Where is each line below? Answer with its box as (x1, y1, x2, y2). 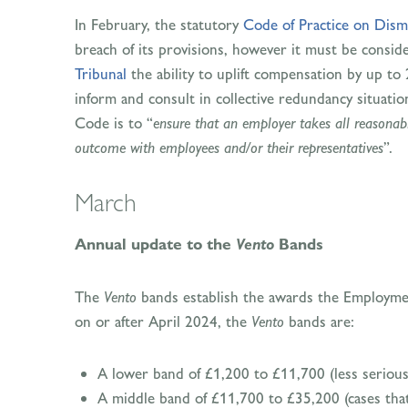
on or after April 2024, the (75, 311, 251, 331)
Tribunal (75, 64, 127, 84)
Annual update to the (75, 234, 236, 255)
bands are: (284, 311, 354, 331)
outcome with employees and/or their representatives (75, 138, 383, 158)
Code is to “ (75, 113, 153, 133)
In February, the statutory (75, 15, 243, 35)
